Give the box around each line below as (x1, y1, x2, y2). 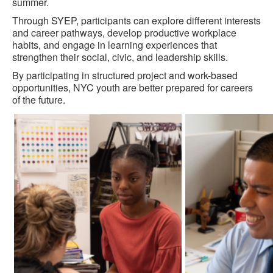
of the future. (12, 92, 65, 107)
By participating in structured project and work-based (12, 68, 238, 82)
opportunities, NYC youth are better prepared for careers (12, 80, 253, 94)
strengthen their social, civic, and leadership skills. (12, 49, 228, 64)
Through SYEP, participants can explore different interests (12, 13, 261, 27)
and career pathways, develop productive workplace (12, 25, 236, 40)
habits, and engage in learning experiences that (12, 37, 217, 52)
